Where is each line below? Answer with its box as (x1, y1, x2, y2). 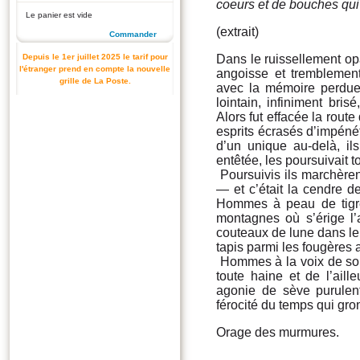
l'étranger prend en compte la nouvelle (19, 64, 170, 73)
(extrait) (216, 25, 259, 39)
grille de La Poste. (59, 76, 131, 85)
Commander (109, 30, 157, 39)
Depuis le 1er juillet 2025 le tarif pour (22, 52, 168, 61)
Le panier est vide (26, 10, 92, 19)
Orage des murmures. (216, 325, 339, 339)
